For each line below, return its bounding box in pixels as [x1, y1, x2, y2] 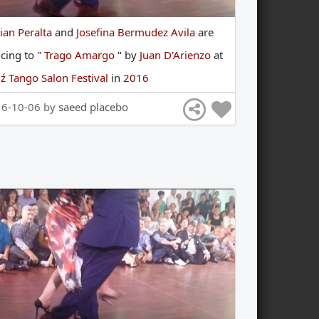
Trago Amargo [44, 48, 118, 63]
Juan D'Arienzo [140, 48, 214, 63]
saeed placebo [58, 100, 129, 115]
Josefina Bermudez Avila [76, 25, 199, 40]
